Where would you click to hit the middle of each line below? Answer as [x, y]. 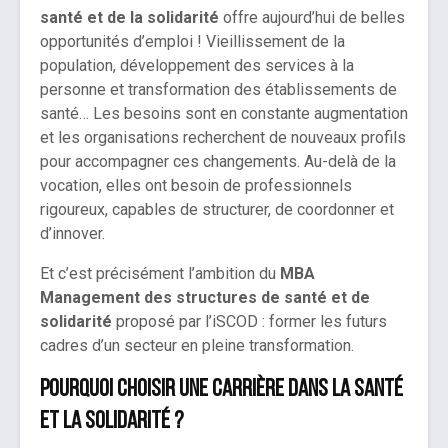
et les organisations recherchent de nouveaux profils [223, 138]
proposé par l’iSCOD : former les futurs [249, 322]
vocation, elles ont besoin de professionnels [196, 186]
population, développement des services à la [197, 66]
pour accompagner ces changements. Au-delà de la [218, 162]
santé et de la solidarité [129, 18]
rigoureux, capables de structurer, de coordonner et [217, 210]
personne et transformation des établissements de [218, 90]
